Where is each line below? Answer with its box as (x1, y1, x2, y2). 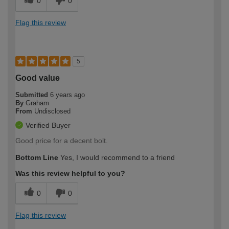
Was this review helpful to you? (15, 169, 125, 177)
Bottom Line (15, 153, 58, 162)
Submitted (15, 90, 50, 99)
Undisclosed (34, 107, 71, 115)
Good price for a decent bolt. (15, 136, 108, 145)
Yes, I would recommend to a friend (58, 153, 175, 162)
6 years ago (50, 90, 85, 99)
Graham (26, 99, 49, 107)
